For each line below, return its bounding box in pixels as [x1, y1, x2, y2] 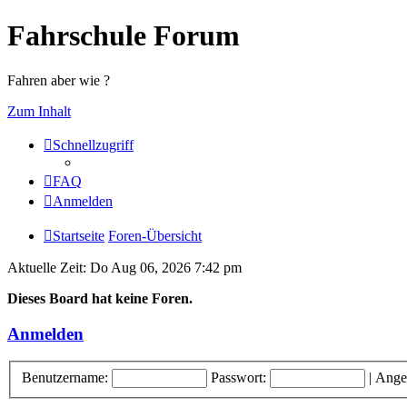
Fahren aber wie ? [7, 72, 110, 88]
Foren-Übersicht [108, 227, 202, 243]
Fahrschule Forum [7, 19, 240, 53]
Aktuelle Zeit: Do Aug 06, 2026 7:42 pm [7, 259, 242, 275]
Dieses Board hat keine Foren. [7, 290, 193, 306]
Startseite [53, 227, 104, 243]
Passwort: [211, 369, 266, 385]
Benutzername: [22, 369, 108, 385]
